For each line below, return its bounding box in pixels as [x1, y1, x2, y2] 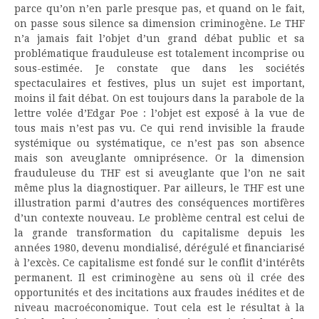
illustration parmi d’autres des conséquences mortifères [14, 197, 305, 209]
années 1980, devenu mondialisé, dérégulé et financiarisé [14, 241, 305, 253]
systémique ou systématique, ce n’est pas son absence [14, 137, 305, 149]
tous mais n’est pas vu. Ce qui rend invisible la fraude [14, 122, 305, 134]
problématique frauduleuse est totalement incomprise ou [14, 47, 305, 59]
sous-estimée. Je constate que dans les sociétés [14, 62, 305, 74]
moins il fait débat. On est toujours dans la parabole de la [14, 92, 305, 104]
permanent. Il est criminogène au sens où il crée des [14, 271, 305, 283]
